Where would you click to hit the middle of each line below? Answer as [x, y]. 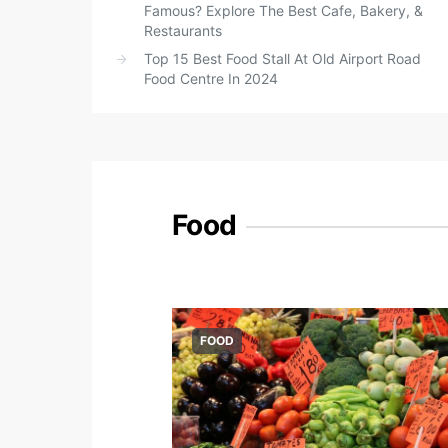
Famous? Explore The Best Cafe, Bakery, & [283, 10]
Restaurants [183, 30]
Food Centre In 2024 [211, 78]
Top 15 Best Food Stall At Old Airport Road [282, 58]
